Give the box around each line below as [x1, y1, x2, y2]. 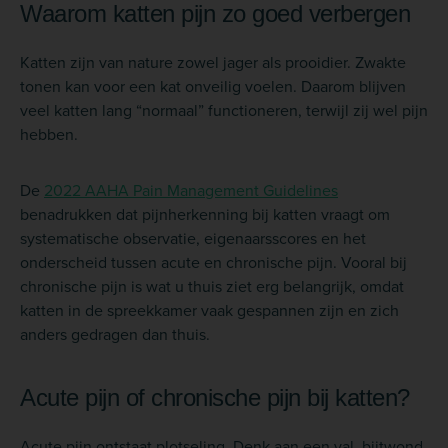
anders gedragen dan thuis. [20, 322, 210, 345]
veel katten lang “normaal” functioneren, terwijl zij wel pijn [20, 98, 428, 121]
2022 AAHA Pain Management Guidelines [44, 178, 338, 201]
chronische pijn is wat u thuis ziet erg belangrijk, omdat [20, 274, 404, 297]
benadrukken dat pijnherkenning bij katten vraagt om [20, 202, 390, 225]
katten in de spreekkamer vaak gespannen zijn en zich [20, 298, 399, 321]
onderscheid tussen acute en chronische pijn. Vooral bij [20, 250, 407, 273]
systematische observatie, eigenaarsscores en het [20, 226, 366, 249]
